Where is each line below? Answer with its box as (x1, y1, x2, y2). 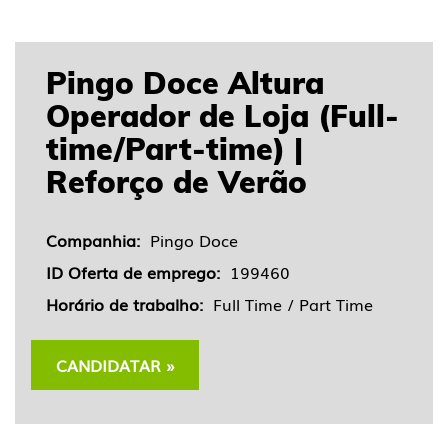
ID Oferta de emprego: (46, 260, 230, 284)
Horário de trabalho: (46, 292, 213, 316)
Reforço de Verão (46, 163, 307, 201)
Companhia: (46, 228, 150, 252)
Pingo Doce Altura (46, 64, 324, 102)
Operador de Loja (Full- (46, 97, 399, 135)
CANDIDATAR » (55, 352, 175, 377)
